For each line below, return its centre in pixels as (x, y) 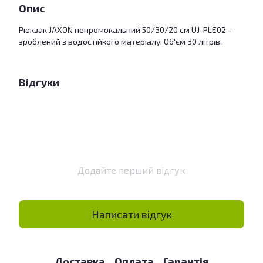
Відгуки (39, 82)
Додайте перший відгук (131, 170)
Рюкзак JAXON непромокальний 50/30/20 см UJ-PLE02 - (125, 30)
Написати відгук (131, 214)
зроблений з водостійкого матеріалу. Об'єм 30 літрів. (120, 41)
